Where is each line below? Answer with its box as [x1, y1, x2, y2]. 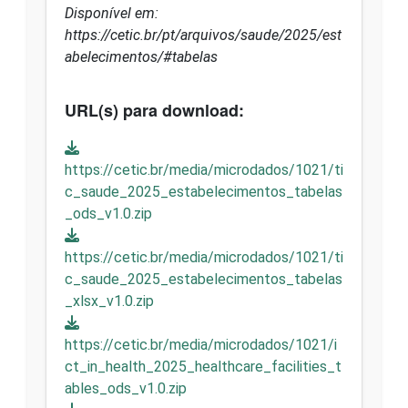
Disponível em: [65, 4, 158, 22]
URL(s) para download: [65, 97, 244, 122]
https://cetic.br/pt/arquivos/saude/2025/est [65, 25, 342, 44]
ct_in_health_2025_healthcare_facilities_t [65, 357, 342, 375]
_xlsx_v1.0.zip [65, 291, 154, 310]
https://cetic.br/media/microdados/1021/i [65, 335, 337, 353]
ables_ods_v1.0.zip [65, 379, 187, 397]
